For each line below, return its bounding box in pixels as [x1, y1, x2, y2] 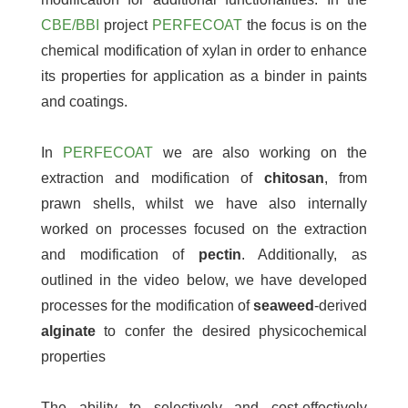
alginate [41, 322, 96, 339]
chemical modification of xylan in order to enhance [41, 42, 367, 58]
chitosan [263, 169, 324, 186]
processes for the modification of [41, 297, 253, 313]
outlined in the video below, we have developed [41, 271, 367, 288]
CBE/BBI [41, 16, 99, 33]
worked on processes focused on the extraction [41, 220, 367, 237]
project [99, 16, 152, 33]
